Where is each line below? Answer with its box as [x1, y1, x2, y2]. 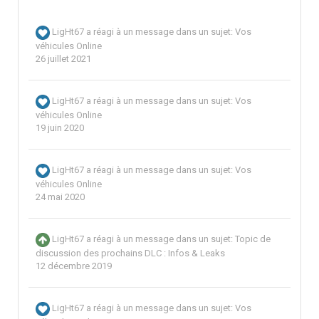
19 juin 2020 [36, 122, 84, 134]
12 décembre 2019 [36, 261, 112, 272]
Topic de [235, 234, 271, 245]
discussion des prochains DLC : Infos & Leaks [36, 248, 225, 259]
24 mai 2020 [36, 192, 85, 203]
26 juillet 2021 [36, 53, 91, 65]
